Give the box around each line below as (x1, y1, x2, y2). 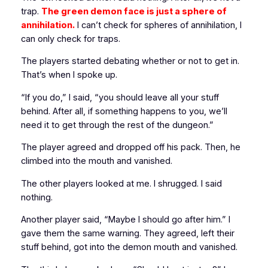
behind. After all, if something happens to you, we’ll (20, 105, 227, 117)
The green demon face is (41, 5, 154, 17)
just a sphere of (156, 5, 227, 17)
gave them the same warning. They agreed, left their (20, 228, 234, 239)
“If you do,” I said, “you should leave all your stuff (20, 92, 219, 103)
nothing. (20, 191, 53, 203)
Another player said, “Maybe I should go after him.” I (20, 214, 230, 226)
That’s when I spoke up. (20, 69, 117, 81)
